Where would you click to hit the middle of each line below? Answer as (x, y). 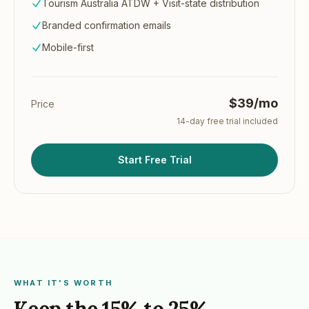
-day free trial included (232, 121)
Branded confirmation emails (107, 25)
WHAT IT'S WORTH (63, 283)
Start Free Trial (154, 160)
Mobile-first (68, 47)
